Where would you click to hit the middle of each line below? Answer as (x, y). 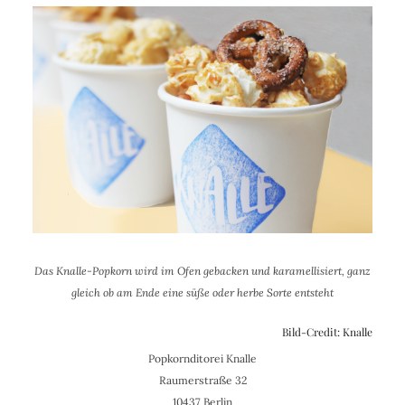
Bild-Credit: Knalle (328, 331)
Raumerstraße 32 (202, 380)
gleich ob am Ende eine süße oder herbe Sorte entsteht (202, 292)
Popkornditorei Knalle (202, 358)
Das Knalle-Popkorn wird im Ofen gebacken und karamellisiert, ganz (202, 270)
